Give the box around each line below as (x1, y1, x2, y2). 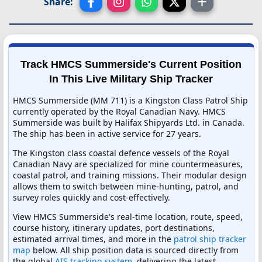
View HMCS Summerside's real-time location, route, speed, (13, 211, 243, 222)
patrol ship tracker (174, 233, 246, 244)
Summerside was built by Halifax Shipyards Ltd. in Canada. (13, 116, 244, 128)
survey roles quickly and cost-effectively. (13, 191, 170, 203)
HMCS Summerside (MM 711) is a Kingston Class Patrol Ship (13, 94, 248, 106)
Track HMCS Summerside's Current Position (20, 58, 242, 70)
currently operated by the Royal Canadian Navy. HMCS (13, 105, 226, 117)
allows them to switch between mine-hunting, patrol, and (13, 180, 239, 192)
